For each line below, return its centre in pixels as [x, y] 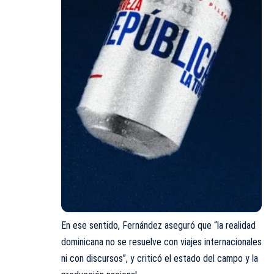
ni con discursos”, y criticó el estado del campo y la [160, 258]
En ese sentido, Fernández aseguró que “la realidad [158, 225]
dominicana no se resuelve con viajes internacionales [161, 242]
